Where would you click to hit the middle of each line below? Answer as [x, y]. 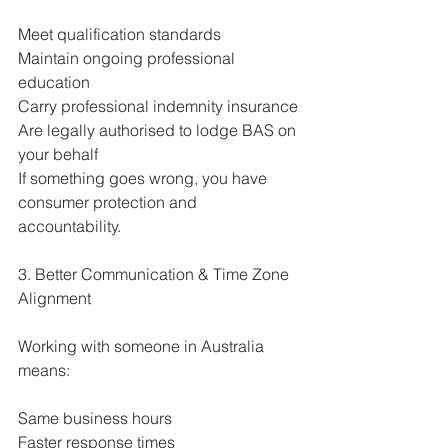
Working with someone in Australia [143, 346]
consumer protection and [109, 202]
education [54, 82]
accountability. [69, 226]
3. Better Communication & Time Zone [155, 274]
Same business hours [95, 418]
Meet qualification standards [119, 34]
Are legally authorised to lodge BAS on [159, 130]
